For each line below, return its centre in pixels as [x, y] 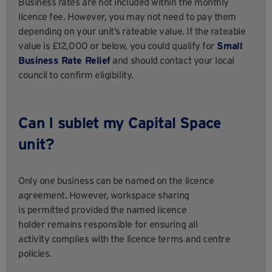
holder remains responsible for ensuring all [108, 224]
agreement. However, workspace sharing [104, 195]
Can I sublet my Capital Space [120, 123]
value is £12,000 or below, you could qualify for [118, 46]
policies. [35, 253]
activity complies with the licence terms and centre [124, 239]
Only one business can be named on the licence [116, 181]
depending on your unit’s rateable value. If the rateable [132, 31]
